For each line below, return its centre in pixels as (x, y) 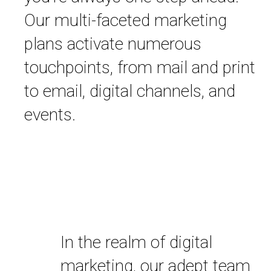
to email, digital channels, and (129, 91)
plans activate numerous (113, 44)
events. (50, 115)
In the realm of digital (136, 243)
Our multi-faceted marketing (125, 21)
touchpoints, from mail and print (139, 68)
